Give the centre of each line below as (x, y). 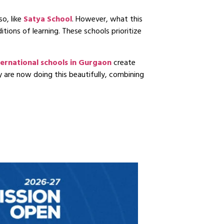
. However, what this (107, 20)
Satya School (48, 20)
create (123, 63)
